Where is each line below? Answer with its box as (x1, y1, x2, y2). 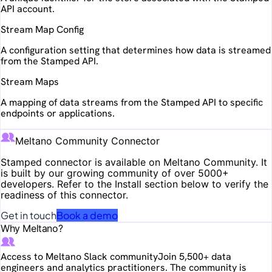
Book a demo (56, 209, 118, 222)
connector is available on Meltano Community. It (42, 156, 267, 168)
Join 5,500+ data (158, 250, 231, 263)
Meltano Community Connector (15, 135, 160, 147)
